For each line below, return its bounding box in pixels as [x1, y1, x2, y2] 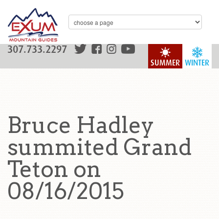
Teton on [7, 156, 101, 182]
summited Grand [7, 134, 192, 160]
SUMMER [151, 58, 180, 67]
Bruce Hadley [7, 112, 154, 138]
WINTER [185, 58, 209, 67]
